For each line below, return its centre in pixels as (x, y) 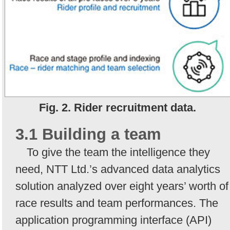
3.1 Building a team (88, 134)
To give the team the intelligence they (118, 152)
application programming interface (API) (113, 220)
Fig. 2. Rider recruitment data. (118, 107)
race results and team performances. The (117, 203)
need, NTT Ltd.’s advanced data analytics (118, 169)
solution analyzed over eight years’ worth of (122, 186)
